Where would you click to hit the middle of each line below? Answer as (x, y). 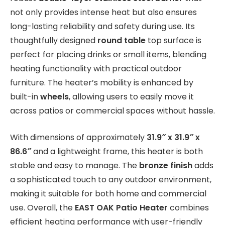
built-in (25, 96)
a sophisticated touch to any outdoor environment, (111, 179)
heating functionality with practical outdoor (96, 68)
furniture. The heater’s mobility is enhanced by (102, 82)
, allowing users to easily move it (131, 96)
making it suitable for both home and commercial (108, 193)
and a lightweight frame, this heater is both (117, 151)
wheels (54, 96)
